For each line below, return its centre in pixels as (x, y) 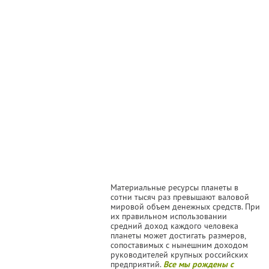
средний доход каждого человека (174, 225)
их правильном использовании (169, 216)
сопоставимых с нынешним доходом (179, 245)
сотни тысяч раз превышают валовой (180, 197)
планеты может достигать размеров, (178, 235)
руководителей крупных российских (179, 254)
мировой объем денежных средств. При (185, 206)
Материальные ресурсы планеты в (174, 187)
